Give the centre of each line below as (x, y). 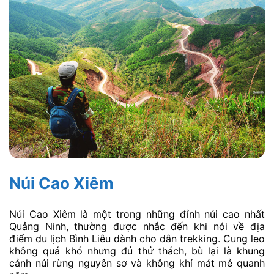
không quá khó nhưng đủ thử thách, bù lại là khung (137, 250)
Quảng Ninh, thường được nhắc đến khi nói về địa (137, 226)
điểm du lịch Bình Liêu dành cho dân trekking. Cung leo (137, 238)
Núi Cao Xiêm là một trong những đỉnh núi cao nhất (137, 214)
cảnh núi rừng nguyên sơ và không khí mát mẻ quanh (137, 263)
